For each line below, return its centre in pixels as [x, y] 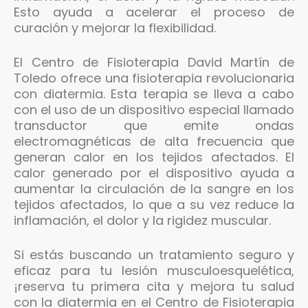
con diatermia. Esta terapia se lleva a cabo [154, 93]
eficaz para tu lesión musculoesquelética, [154, 270]
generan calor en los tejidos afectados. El [154, 157]
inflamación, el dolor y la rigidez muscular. [142, 220]
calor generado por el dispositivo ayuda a [154, 173]
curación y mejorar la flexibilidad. [115, 27]
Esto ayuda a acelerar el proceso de [154, 12]
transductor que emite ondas [154, 125]
